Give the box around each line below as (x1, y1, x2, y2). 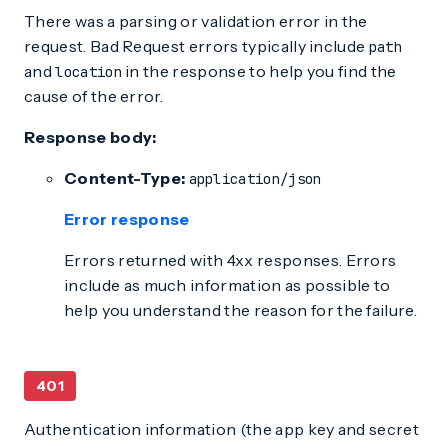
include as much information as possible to (64, 275, 391, 295)
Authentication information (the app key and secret (24, 419, 420, 439)
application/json (188, 170, 322, 188)
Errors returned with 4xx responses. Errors (64, 250, 397, 270)
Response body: (24, 127, 157, 147)
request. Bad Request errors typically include (24, 36, 369, 56)
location (55, 63, 122, 81)
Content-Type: (64, 168, 186, 188)
